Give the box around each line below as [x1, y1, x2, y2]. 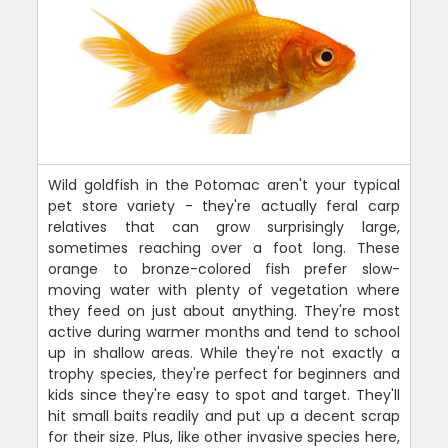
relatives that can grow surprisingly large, [48, 217, 400, 238]
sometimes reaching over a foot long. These [48, 238, 400, 259]
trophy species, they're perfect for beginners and [48, 364, 400, 385]
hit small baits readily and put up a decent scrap [48, 406, 400, 427]
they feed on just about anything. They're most [48, 301, 400, 322]
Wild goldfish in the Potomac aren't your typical [48, 175, 400, 196]
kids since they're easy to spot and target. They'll [48, 385, 400, 406]
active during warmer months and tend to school [48, 322, 400, 343]
